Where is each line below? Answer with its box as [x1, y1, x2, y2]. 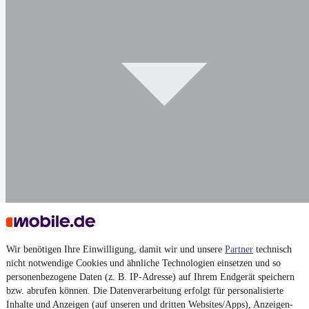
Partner [225, 244, 253, 255]
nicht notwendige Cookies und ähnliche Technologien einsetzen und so [6, 258, 281, 268]
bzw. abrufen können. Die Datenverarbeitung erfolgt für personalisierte [6, 286, 283, 296]
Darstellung [18, 250, 68, 262]
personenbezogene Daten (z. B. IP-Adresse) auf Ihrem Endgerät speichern [6, 272, 295, 282]
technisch [253, 244, 292, 255]
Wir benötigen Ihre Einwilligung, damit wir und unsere [6, 244, 225, 255]
